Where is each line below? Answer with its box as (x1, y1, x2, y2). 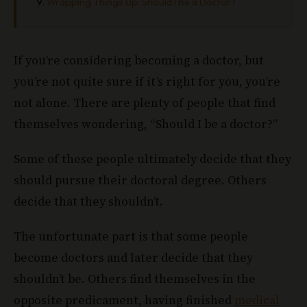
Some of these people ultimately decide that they (14, 150, 291, 167)
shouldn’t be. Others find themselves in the (14, 270, 256, 287)
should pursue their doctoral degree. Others (14, 171, 267, 188)
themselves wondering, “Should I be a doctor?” (14, 115, 278, 132)
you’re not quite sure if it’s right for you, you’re (14, 73, 280, 90)
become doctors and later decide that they (14, 249, 253, 266)
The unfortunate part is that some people (14, 228, 248, 245)
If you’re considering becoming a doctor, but (14, 51, 264, 69)
